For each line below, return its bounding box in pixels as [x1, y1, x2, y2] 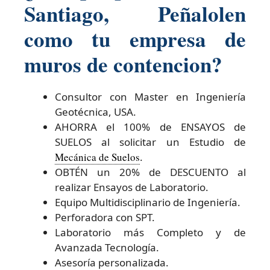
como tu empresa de [24, 23, 246, 54]
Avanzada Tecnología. [55, 240, 159, 254]
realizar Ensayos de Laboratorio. [55, 180, 209, 194]
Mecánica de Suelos [55, 149, 140, 164]
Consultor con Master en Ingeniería [55, 89, 246, 104]
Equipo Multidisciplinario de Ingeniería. [55, 195, 240, 209]
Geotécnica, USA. [55, 104, 136, 119]
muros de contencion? [24, 48, 222, 80]
